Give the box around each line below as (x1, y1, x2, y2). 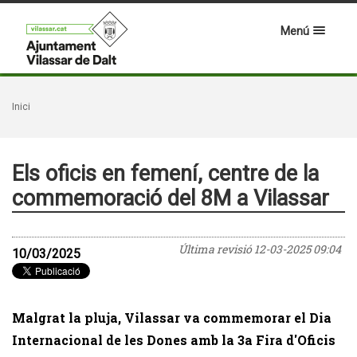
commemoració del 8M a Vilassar (12, 186, 329, 211)
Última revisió (178, 241, 254, 257)
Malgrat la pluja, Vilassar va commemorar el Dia (12, 309, 331, 326)
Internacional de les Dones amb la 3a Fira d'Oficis (12, 331, 335, 348)
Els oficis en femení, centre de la (12, 161, 319, 186)
